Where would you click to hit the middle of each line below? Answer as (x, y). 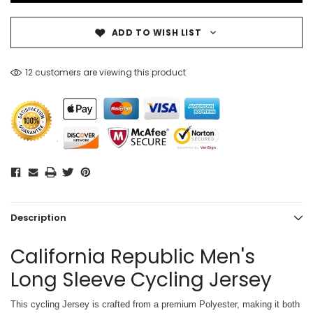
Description (38, 217)
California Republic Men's (133, 256)
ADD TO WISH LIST (156, 32)
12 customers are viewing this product (105, 72)
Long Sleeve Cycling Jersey (141, 279)
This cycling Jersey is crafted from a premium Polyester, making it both (155, 304)
